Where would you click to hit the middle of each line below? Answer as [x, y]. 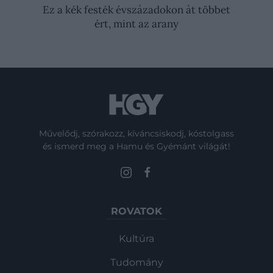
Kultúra [136, 238]
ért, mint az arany [136, 24]
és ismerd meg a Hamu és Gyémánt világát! [136, 146]
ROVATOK [136, 211]
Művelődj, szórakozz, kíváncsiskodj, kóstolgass [136, 133]
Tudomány [136, 262]
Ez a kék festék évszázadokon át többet [136, 10]
